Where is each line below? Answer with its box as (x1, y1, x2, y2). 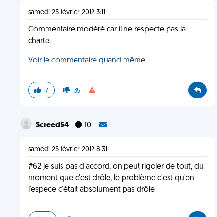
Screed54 (35, 122, 71, 129)
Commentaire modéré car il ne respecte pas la (28, 26, 186, 33)
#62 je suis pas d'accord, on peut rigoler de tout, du (28, 163, 203, 170)
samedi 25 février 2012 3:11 (28, 9, 105, 16)
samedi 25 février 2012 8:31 (28, 146, 107, 153)
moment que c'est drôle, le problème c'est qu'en (28, 174, 194, 182)
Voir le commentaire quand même (28, 57, 145, 64)
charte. (28, 37, 51, 45)
